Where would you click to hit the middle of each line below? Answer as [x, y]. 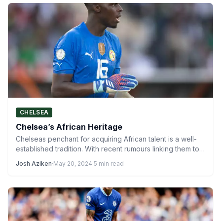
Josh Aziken [34, 164]
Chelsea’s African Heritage [69, 127]
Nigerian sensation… [49, 159]
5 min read [109, 164]
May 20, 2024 [73, 164]
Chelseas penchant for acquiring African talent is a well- [106, 139]
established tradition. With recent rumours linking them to [108, 149]
